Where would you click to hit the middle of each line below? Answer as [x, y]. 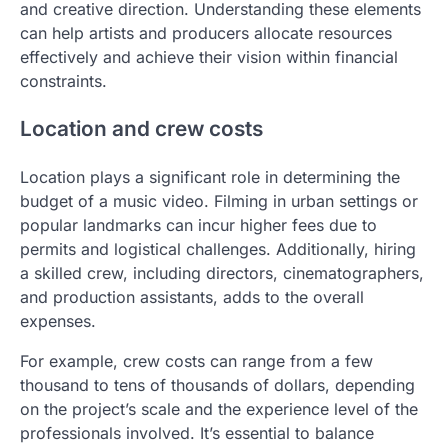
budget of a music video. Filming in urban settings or [219, 201]
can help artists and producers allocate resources [206, 32]
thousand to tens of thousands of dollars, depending [217, 385]
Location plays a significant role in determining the [210, 177]
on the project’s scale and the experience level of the [219, 409]
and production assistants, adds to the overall [192, 297]
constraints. [63, 80]
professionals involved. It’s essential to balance [197, 433]
